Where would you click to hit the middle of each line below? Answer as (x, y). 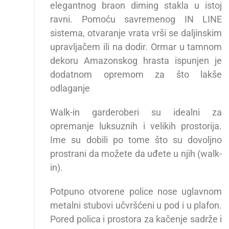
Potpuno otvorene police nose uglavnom (136, 192)
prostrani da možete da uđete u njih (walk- (136, 154)
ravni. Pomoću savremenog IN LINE (136, 19)
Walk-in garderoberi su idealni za (136, 112)
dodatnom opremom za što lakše (136, 75)
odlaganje (70, 88)
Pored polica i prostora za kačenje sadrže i (136, 219)
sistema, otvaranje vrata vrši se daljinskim (136, 33)
